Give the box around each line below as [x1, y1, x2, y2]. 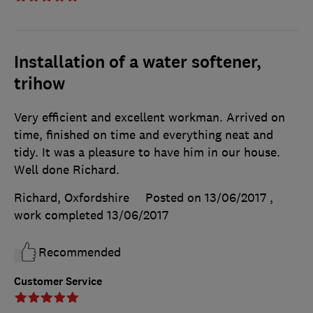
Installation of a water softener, [14, 51, 261, 74]
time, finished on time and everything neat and [14, 127, 273, 143]
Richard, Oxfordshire [14, 190, 129, 206]
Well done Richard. [14, 162, 119, 178]
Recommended [38, 245, 121, 261]
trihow [14, 73, 65, 96]
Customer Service [14, 274, 102, 289]
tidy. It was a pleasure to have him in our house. [14, 145, 280, 161]
